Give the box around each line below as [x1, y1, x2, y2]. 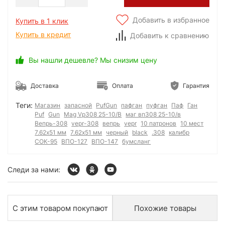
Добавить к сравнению [130, 31, 209, 40]
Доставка [31, 82, 59, 90]
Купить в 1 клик [16, 16, 69, 25]
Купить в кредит [16, 30, 71, 39]
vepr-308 [71, 119, 99, 127]
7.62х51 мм [35, 128, 67, 136]
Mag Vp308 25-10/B [64, 110, 122, 118]
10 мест [180, 119, 204, 127]
